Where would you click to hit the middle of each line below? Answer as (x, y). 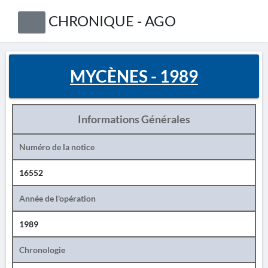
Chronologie (42, 250)
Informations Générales (134, 119)
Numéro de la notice (57, 147)
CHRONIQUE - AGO (112, 21)
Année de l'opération (57, 198)
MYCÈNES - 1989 (134, 76)
